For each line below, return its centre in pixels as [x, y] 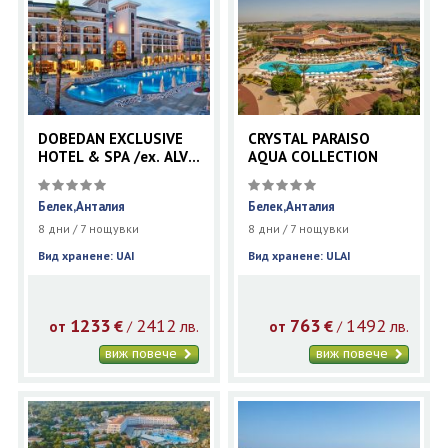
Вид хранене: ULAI [303, 256]
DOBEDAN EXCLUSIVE [110, 139]
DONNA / [67, 175]
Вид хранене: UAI [89, 256]
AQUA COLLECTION [313, 157]
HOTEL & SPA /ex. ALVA [116, 157]
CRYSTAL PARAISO [309, 139]
